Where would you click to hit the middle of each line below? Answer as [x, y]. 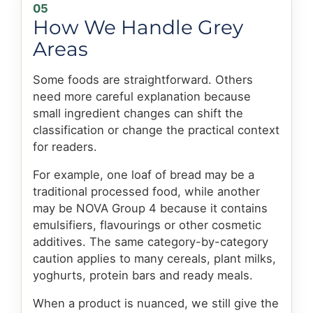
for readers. [65, 147]
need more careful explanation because [142, 97]
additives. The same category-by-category [151, 242]
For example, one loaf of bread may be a [144, 175]
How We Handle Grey [138, 28]
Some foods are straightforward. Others [143, 80]
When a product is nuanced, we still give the [156, 304]
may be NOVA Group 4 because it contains [150, 209]
